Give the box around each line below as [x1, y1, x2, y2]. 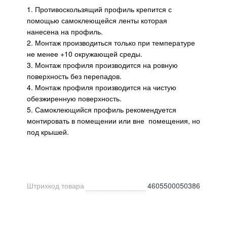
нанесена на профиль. [27, 26, 103, 37]
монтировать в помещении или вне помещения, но [27, 116, 200, 126]
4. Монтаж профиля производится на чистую [27, 82, 176, 93]
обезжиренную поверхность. [27, 93, 122, 104]
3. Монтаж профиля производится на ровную [27, 60, 178, 70]
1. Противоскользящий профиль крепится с [27, 4, 172, 15]
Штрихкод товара [27, 180, 84, 191]
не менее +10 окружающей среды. [27, 49, 142, 59]
